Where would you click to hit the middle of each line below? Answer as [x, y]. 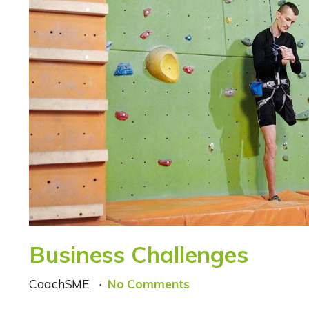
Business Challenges [139, 255]
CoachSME [61, 283]
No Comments [148, 283]
